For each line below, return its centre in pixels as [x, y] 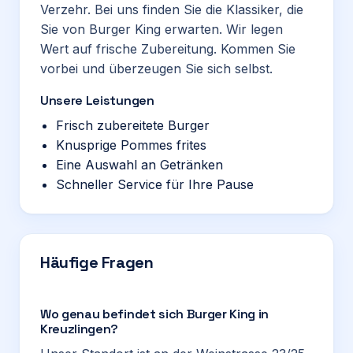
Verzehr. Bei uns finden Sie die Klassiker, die [172, 9]
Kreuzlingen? [80, 329]
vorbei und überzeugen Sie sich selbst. [156, 69]
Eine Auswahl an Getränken [139, 165]
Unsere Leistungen [97, 100]
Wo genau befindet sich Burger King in [155, 314]
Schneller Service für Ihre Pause [155, 184]
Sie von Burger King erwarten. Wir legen [162, 29]
